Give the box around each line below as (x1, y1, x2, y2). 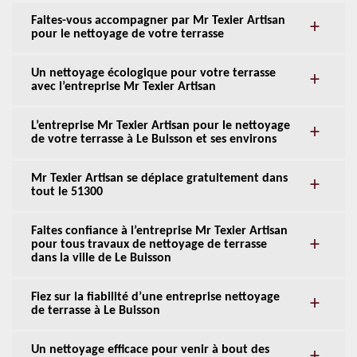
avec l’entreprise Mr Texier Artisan (31, 80, 216, 94)
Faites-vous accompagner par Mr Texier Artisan (31, 14, 285, 28)
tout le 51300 (31, 186, 103, 199)
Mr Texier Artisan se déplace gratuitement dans (31, 172, 288, 186)
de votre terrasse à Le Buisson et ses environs (31, 133, 277, 147)
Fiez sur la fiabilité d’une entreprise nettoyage (31, 291, 280, 304)
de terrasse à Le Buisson (31, 304, 160, 318)
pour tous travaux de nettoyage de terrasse (31, 238, 267, 252)
